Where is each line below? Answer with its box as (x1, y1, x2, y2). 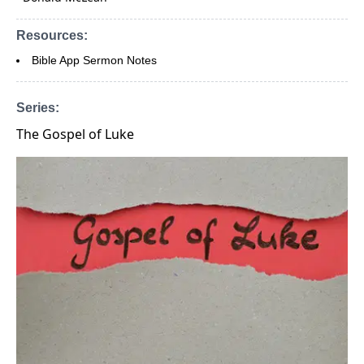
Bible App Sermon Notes (32, 53, 157, 67)
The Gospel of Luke (16, 124, 134, 143)
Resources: (16, 28, 88, 42)
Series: (16, 100, 59, 115)
